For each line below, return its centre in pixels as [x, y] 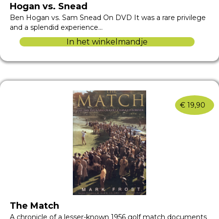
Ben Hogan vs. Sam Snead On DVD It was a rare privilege [108, 17]
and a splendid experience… [56, 27]
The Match [34, 206]
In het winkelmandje [107, 42]
